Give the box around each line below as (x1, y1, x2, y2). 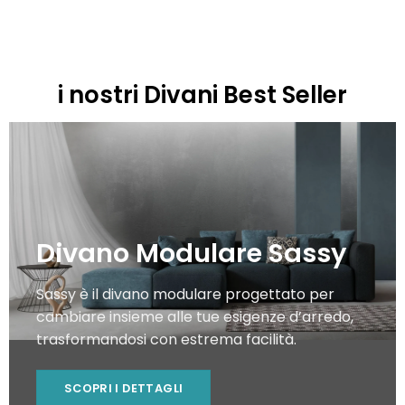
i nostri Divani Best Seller (58, 79, 347, 112)
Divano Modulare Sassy (35, 234, 346, 271)
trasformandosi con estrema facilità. (35, 329, 297, 351)
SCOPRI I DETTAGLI (63, 381, 184, 397)
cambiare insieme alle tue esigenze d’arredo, (35, 306, 353, 328)
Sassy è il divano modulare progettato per (35, 284, 334, 306)
